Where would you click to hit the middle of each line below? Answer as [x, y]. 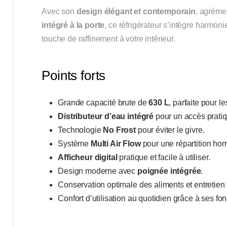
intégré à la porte [73, 25]
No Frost [120, 130]
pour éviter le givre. [170, 130]
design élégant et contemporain [136, 12]
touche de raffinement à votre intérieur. [108, 39]
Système [74, 144]
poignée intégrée [169, 171]
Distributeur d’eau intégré [106, 117]
